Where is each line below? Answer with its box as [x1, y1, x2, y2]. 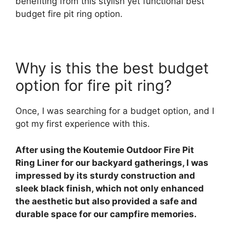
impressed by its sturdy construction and [15, 170, 195, 181]
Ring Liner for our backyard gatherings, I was [15, 157, 208, 168]
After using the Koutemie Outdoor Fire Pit [15, 144, 194, 155]
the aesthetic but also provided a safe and [15, 196, 197, 206]
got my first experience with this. [15, 119, 150, 129]
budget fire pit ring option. [15, 9, 123, 20]
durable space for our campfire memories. [15, 208, 197, 219]
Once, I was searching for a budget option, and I [15, 106, 214, 117]
